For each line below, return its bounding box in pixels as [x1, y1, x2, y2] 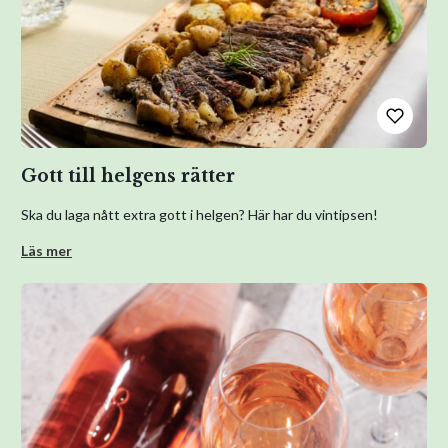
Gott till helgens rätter [21, 165, 235, 187]
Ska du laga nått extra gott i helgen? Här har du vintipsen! [21, 206, 378, 223]
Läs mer [21, 242, 72, 259]
